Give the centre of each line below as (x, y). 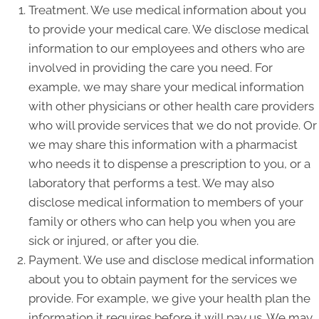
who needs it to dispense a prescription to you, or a (169, 164)
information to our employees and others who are (167, 48)
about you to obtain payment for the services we (163, 279)
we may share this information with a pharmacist (163, 145)
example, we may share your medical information (166, 87)
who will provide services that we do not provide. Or (173, 125)
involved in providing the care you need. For (151, 68)
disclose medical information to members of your (166, 202)
